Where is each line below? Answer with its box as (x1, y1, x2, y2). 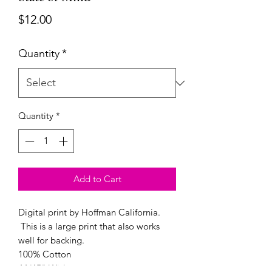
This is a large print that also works (18, 220, 160, 232)
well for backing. (18, 234, 84, 246)
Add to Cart (73, 172, 121, 185)
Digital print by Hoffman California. (18, 206, 160, 218)
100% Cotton (18, 248, 71, 260)
